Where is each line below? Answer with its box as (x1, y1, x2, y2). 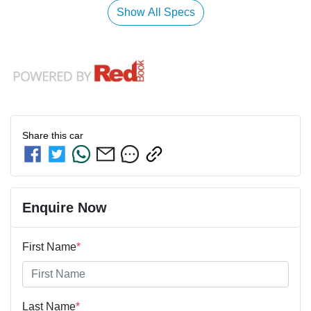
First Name (22, 241, 76, 253)
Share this (22, 130, 69, 142)
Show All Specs (116, 6, 195, 19)
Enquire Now (22, 200, 107, 216)
